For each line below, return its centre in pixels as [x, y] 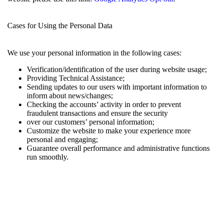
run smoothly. [48, 157]
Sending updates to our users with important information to [117, 87]
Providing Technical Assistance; [76, 78]
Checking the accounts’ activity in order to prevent [104, 104]
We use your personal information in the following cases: [94, 53]
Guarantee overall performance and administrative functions [118, 148]
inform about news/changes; [70, 95]
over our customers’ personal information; [91, 122]
